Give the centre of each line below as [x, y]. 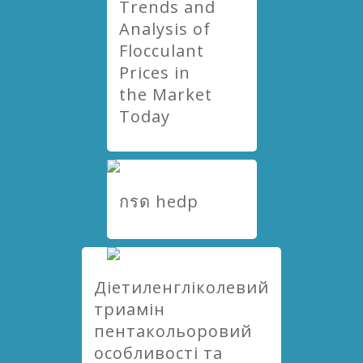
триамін [130, 309]
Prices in [154, 73]
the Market [165, 94]
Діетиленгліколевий [181, 287]
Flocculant [161, 51]
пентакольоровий [173, 331]
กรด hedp [158, 201]
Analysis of [164, 29]
